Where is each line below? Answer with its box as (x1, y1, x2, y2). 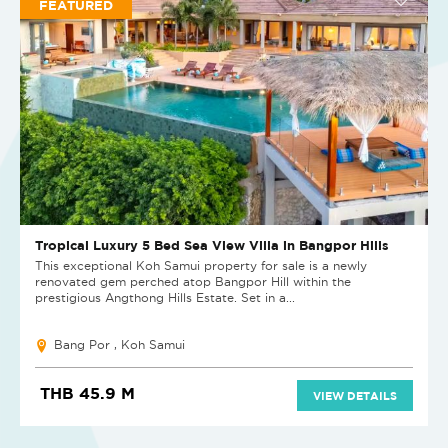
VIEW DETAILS (313, 389, 397, 403)
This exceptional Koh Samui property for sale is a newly (35, 259, 367, 273)
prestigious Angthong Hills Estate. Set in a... (35, 291, 295, 305)
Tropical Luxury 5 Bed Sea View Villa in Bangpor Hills (35, 237, 389, 254)
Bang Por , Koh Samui (54, 338, 185, 352)
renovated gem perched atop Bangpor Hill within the (35, 275, 351, 289)
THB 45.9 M (40, 384, 135, 403)
